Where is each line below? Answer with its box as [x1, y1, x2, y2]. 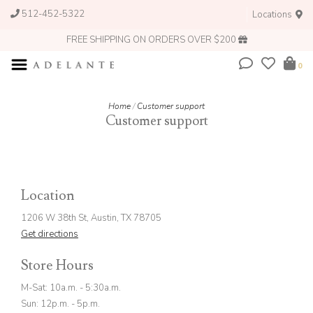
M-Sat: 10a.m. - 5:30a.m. [21, 282, 121, 294]
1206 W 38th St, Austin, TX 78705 [21, 212, 161, 224]
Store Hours [21, 256, 94, 275]
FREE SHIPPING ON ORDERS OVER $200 [66, 34, 238, 46]
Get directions [21, 228, 78, 240]
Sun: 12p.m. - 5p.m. [21, 298, 100, 310]
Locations [252, 8, 294, 21]
